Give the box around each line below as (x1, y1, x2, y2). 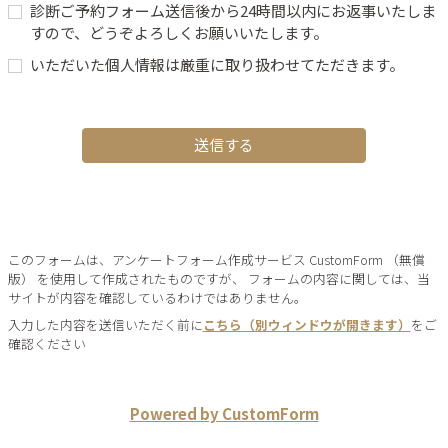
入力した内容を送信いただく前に (7, 314, 203, 334)
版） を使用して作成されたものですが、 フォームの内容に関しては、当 (7, 269, 430, 289)
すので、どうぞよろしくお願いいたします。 (29, 21, 328, 43)
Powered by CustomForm (129, 402, 319, 424)
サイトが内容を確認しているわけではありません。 (7, 288, 307, 308)
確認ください (7, 333, 86, 353)
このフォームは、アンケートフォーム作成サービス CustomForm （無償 (7, 250, 425, 270)
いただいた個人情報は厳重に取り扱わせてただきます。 (29, 53, 404, 75)
